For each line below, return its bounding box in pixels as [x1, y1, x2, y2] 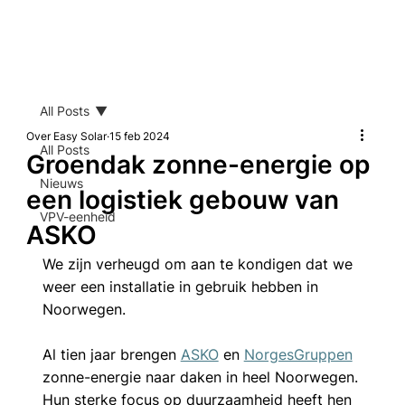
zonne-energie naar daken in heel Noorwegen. [42, 367, 363, 386]
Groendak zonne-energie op [25, 148, 370, 180]
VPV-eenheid [39, 208, 116, 224]
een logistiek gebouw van [25, 184, 339, 215]
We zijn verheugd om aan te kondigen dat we [42, 254, 357, 273]
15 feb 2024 [108, 128, 170, 143]
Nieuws [39, 174, 83, 191]
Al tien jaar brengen [42, 344, 181, 363]
